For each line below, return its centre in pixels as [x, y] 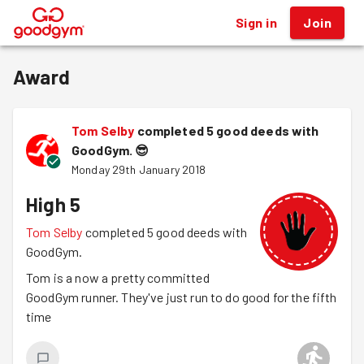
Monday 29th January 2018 [139, 169]
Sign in [256, 22]
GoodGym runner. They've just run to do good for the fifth [182, 297]
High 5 [54, 204]
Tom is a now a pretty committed [118, 277]
